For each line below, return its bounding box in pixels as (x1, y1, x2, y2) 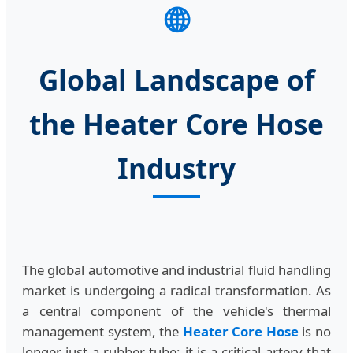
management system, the (22, 322, 183, 341)
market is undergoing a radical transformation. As (22, 281, 331, 300)
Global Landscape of (38, 60, 315, 98)
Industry (117, 148, 236, 187)
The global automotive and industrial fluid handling (22, 261, 331, 280)
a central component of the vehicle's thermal (22, 302, 331, 321)
